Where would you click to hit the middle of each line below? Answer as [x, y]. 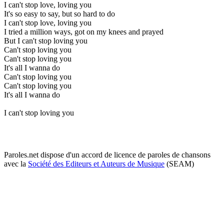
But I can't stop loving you [46, 40]
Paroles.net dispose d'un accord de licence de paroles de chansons [107, 154]
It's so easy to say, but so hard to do [59, 13]
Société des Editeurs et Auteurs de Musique [96, 163]
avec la [16, 163]
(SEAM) [179, 163]
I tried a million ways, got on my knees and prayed [84, 31]
